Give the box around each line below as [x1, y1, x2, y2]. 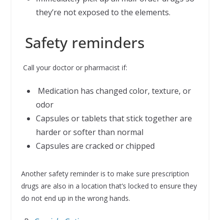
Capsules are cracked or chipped [35, 140, 155, 151]
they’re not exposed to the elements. [35, 6, 170, 18]
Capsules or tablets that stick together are [35, 112, 192, 124]
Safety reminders [21, 32, 144, 53]
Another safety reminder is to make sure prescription [21, 168, 189, 178]
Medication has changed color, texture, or [35, 85, 191, 96]
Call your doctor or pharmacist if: [21, 62, 127, 72]
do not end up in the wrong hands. [21, 193, 130, 203]
